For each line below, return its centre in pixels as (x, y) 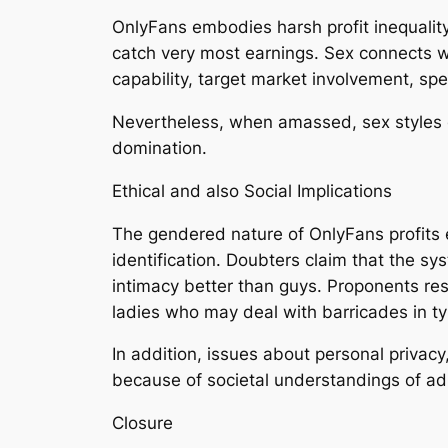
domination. (159, 148)
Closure (142, 423)
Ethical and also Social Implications (252, 190)
